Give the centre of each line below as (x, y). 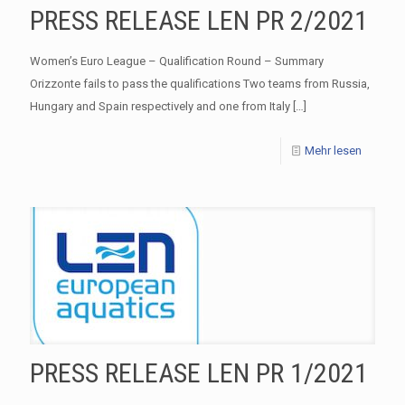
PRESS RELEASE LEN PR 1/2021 (199, 372)
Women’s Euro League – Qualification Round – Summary (177, 61)
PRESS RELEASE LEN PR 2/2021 (199, 20)
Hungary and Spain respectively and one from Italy (160, 106)
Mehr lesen (333, 150)
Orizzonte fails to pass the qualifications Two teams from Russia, (200, 83)
